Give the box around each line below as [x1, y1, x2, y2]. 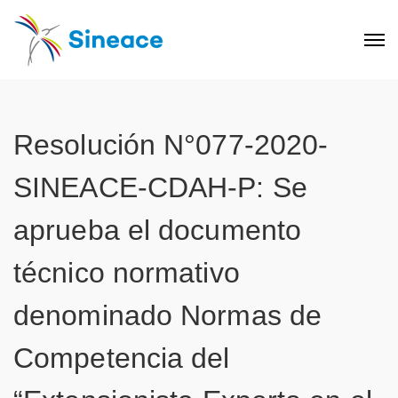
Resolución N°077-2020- [13, 129, 329, 161]
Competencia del [13, 342, 230, 374]
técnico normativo [13, 257, 240, 289]
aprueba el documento [13, 214, 302, 246]
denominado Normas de [13, 299, 322, 331]
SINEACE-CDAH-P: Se [13, 171, 307, 203]
